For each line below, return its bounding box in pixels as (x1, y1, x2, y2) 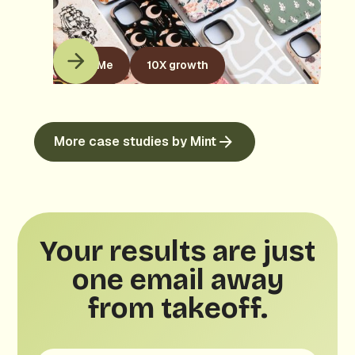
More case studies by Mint (53, 133, 216, 150)
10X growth (146, 58, 208, 72)
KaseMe (69, 58, 113, 72)
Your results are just (40, 235, 315, 269)
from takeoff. (87, 292, 268, 326)
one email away (71, 263, 284, 297)
